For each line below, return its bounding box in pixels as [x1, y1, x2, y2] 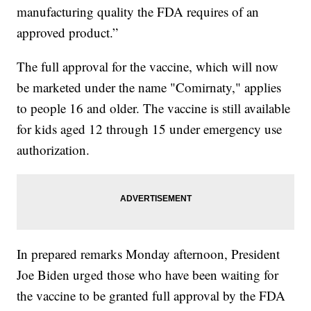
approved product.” [17, 23, 119, 41]
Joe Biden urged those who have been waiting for [17, 265, 279, 283]
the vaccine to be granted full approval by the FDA [17, 286, 286, 304]
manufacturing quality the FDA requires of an [17, 2, 260, 20]
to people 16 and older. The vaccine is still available [17, 99, 291, 117]
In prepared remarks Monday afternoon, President [17, 244, 280, 262]
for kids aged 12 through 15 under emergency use [17, 119, 283, 137]
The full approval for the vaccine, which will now [17, 57, 279, 75]
